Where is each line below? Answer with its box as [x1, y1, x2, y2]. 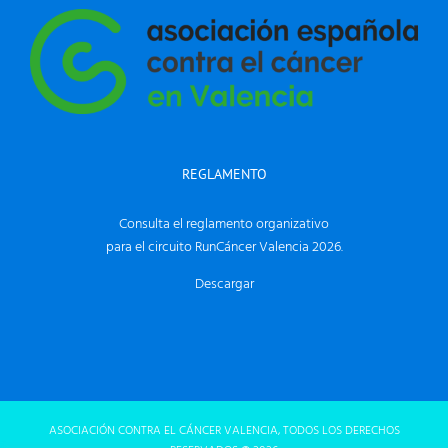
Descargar [194, 272, 254, 296]
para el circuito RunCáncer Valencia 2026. [105, 235, 343, 259]
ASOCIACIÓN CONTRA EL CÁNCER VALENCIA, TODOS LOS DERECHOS [48, 420, 400, 441]
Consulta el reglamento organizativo [119, 212, 329, 236]
